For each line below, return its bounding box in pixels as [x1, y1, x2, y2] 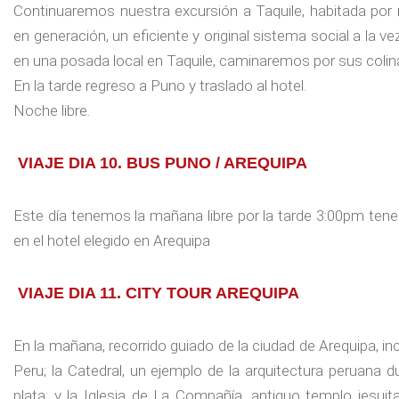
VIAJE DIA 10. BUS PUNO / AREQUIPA [18, 153, 307, 172]
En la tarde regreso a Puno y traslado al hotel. [13, 76, 306, 94]
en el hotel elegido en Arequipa [13, 231, 210, 249]
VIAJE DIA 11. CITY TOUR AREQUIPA [18, 283, 299, 302]
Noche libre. [13, 101, 90, 119]
